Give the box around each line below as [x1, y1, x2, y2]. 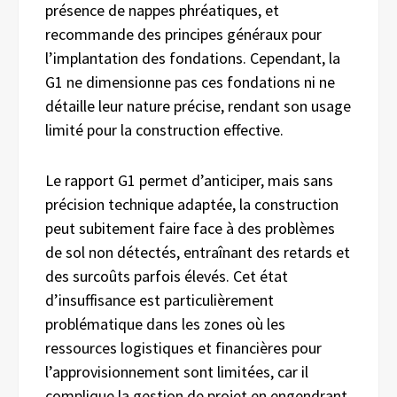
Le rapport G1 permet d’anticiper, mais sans [45, 169, 333, 191]
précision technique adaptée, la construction [45, 193, 339, 214]
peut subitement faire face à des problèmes [45, 217, 335, 238]
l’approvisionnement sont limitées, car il [45, 361, 308, 382]
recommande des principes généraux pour [45, 23, 322, 44]
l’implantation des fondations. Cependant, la [45, 47, 340, 68]
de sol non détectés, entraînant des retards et [45, 241, 350, 262]
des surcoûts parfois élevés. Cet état [45, 265, 288, 286]
